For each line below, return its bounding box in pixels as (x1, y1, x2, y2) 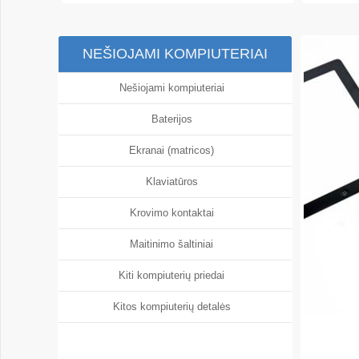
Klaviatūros (145, 175, 204, 188)
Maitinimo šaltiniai (130, 238, 220, 250)
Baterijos (151, 113, 199, 125)
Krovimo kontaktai (129, 207, 220, 219)
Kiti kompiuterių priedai (119, 269, 232, 281)
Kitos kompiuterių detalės (112, 301, 237, 313)
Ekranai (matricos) (129, 144, 221, 156)
